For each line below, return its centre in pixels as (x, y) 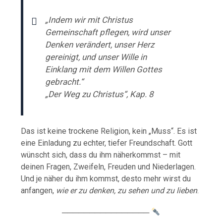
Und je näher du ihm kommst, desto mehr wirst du (106, 178)
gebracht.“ (64, 82)
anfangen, (39, 190)
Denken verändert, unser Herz (100, 44)
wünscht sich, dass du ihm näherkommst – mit (101, 155)
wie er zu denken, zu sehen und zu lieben (127, 190)
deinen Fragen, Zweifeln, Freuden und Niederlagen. (109, 166)
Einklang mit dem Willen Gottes (104, 69)
